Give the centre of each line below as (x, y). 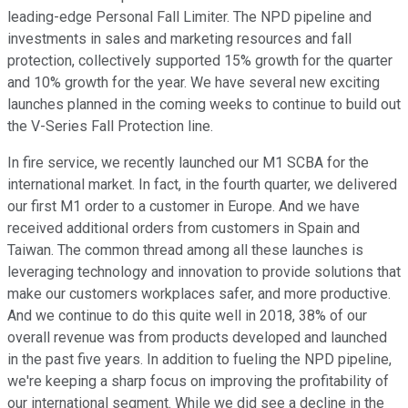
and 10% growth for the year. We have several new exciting (194, 83)
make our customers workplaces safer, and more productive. (199, 294)
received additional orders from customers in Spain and (184, 229)
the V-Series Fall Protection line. (110, 127)
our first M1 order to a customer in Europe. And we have (184, 207)
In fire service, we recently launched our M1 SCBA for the (188, 163)
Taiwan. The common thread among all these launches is (185, 250)
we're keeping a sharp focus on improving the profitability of (198, 382)
